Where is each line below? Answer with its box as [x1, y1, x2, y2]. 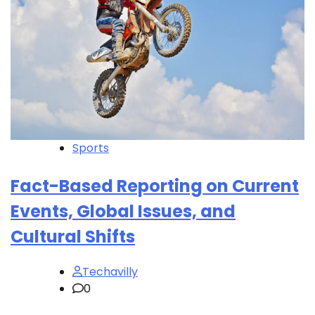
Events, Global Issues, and [11, 200, 236, 224]
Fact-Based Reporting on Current [11, 174, 299, 198]
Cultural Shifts [11, 225, 135, 249]
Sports [72, 140, 109, 157]
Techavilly [82, 264, 138, 281]
